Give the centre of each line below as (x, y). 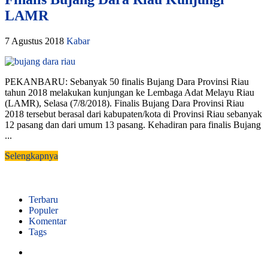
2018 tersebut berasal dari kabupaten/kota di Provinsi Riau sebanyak (133, 114)
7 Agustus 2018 (34, 41)
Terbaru (43, 199)
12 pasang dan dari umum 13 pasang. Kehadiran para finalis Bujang (133, 124)
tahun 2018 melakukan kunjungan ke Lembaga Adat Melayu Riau (130, 92)
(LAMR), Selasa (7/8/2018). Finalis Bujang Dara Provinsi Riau (124, 103)
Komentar (48, 221)
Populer (43, 210)
